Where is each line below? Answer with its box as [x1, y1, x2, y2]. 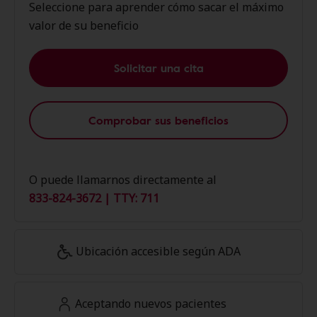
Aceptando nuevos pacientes [75, 296, 226, 311]
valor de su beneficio [29, 18, 139, 33]
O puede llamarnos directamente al [29, 172, 217, 188]
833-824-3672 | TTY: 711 [29, 190, 159, 206]
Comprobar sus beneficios [88, 112, 229, 129]
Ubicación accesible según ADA [76, 243, 241, 259]
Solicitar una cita [113, 59, 204, 76]
